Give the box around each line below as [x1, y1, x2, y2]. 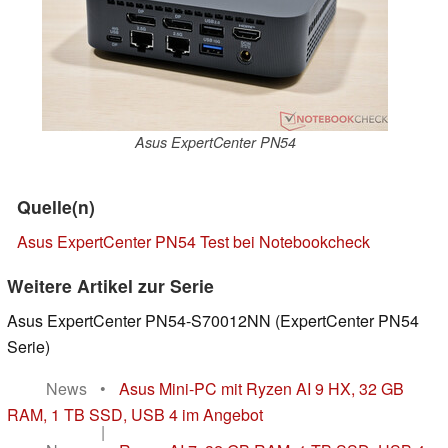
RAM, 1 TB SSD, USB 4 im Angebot [7, 403, 263, 427]
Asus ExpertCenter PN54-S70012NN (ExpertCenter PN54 [7, 309, 419, 333]
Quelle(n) [17, 194, 95, 220]
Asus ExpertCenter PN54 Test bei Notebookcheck [17, 230, 370, 254]
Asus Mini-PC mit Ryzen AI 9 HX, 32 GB [119, 377, 404, 401]
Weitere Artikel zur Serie [7, 273, 214, 299]
